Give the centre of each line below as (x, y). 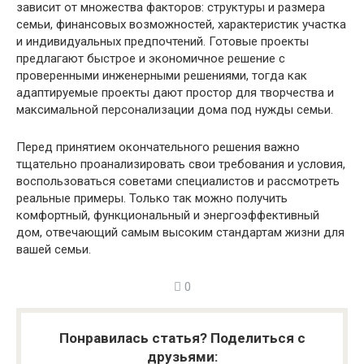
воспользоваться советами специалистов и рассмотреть (178, 181)
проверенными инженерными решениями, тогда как (162, 76)
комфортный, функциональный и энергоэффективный (168, 215)
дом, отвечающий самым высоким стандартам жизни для (180, 232)
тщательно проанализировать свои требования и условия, (181, 164)
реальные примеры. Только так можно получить (152, 198)
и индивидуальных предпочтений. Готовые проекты (162, 41)
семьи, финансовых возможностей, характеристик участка (181, 24)
